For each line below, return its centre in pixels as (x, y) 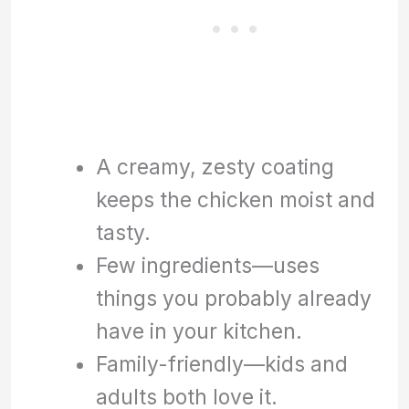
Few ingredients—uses (207, 266)
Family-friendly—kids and (221, 364)
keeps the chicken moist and (235, 200)
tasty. (123, 233)
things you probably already (233, 299)
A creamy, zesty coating (215, 167)
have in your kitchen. (199, 331)
